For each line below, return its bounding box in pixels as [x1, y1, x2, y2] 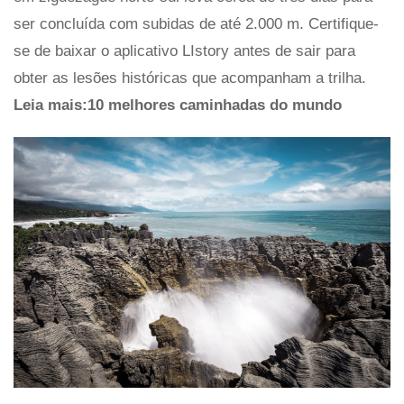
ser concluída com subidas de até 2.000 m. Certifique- [14, 14, 379, 32]
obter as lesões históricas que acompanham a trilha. [14, 69, 366, 87]
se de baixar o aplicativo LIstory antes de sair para [14, 41, 355, 60]
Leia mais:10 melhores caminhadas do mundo [14, 96, 342, 114]
